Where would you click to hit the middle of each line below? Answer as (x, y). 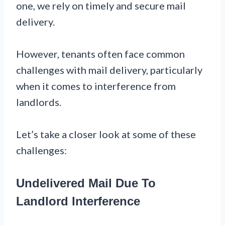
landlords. (39, 102)
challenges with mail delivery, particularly (109, 70)
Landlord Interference (78, 201)
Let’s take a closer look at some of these (106, 134)
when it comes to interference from (96, 86)
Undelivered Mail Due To (86, 183)
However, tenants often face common (100, 53)
